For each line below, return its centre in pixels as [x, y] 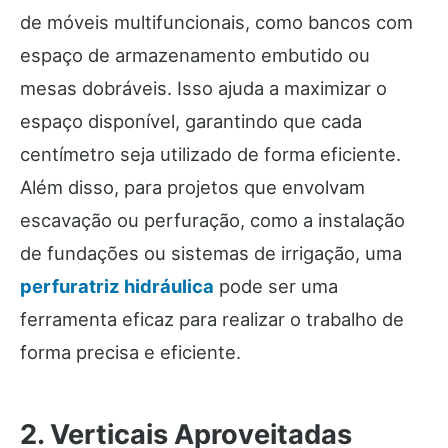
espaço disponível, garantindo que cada [191, 121]
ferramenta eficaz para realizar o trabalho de [212, 319]
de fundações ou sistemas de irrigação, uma [211, 253]
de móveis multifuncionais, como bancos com [216, 22]
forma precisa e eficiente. [130, 352]
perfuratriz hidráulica [117, 286]
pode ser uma [276, 286]
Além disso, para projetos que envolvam [192, 187]
